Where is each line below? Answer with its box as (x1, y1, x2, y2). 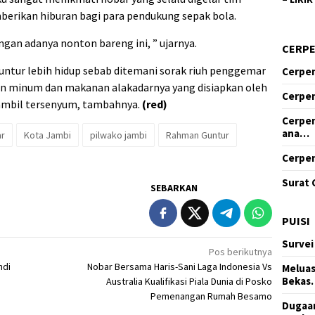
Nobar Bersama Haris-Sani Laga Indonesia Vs (87, 260, 273, 274)
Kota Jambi (24, 129, 71, 142)
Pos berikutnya (209, 245, 273, 259)
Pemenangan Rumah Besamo (150, 290, 273, 303)
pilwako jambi (90, 129, 147, 142)
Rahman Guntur (166, 129, 229, 142)
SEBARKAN (150, 181, 198, 195)
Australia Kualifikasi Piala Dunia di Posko (106, 275, 273, 288)
